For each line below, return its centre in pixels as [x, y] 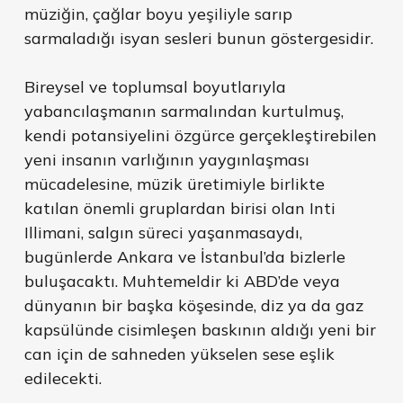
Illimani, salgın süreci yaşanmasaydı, [163, 233]
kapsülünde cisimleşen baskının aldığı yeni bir [200, 330]
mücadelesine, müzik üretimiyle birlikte [174, 184]
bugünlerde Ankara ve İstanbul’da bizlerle [184, 257]
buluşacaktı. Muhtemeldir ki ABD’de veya [182, 282]
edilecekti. [63, 379]
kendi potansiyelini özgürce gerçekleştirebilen [200, 136]
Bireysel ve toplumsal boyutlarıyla [155, 87]
